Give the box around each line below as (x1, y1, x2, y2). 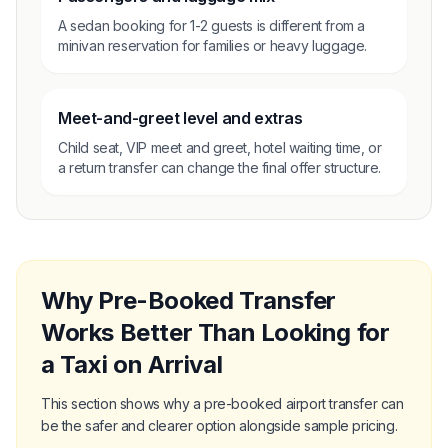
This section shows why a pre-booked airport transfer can (41, 394, 404, 412)
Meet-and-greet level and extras (58, 107, 303, 128)
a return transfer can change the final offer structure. (58, 158, 382, 176)
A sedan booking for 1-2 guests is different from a (58, 16, 366, 34)
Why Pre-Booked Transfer (41, 285, 336, 315)
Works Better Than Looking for (41, 317, 390, 347)
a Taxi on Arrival (41, 349, 223, 379)
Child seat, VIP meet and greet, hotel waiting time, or (58, 138, 382, 156)
